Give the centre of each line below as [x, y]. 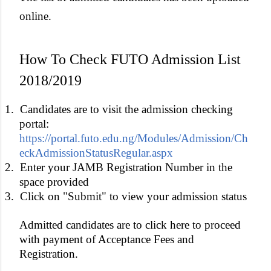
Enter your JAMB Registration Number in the [126, 167]
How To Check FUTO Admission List [130, 60]
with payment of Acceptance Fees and [107, 239]
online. [35, 16]
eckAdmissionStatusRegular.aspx [96, 152]
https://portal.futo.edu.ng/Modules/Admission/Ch [134, 138]
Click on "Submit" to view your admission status [133, 196]
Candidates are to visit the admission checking [126, 109]
